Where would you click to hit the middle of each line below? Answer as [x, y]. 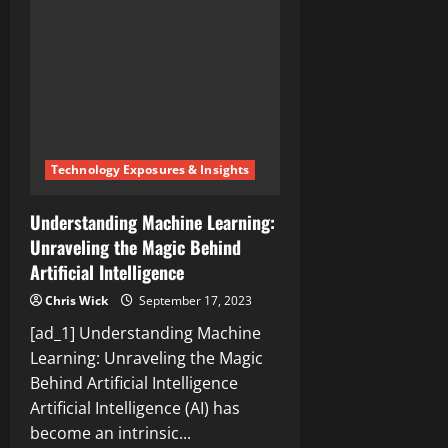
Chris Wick [76, 301]
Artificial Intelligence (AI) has [135, 408]
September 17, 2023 [194, 301]
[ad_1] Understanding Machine [145, 333]
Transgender [162, 79]
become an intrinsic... [110, 433]
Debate [143, 93]
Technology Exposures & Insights [150, 170]
